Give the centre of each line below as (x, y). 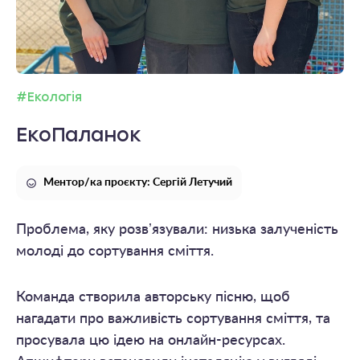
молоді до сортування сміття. (115, 252)
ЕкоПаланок (79, 135)
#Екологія (49, 98)
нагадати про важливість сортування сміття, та (173, 319)
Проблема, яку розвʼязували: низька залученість (177, 230)
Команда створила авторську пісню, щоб (153, 298)
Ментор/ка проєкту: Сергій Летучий (138, 183)
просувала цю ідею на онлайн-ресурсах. (151, 341)
